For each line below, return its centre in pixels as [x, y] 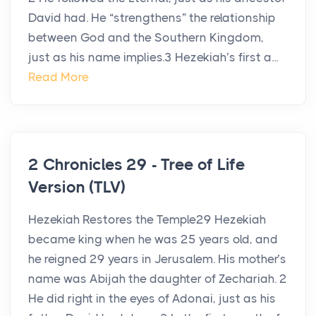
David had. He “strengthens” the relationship [152, 18]
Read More [59, 77]
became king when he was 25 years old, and [153, 239]
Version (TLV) [77, 188]
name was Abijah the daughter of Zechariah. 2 [158, 279]
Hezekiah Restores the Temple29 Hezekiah [147, 220]
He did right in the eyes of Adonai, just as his [152, 299]
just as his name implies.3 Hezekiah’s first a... [153, 57]
